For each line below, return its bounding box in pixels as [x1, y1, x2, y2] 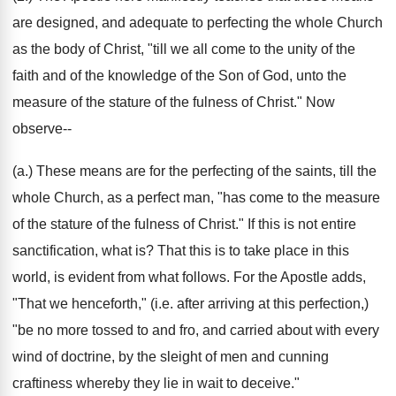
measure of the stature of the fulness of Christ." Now [12, 95, 335, 110]
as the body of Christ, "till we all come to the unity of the [12, 42, 355, 57]
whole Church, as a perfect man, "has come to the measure [12, 190, 380, 205]
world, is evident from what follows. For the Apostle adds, [12, 270, 366, 285]
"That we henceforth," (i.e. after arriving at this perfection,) [12, 296, 369, 311]
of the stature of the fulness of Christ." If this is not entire [12, 217, 356, 232]
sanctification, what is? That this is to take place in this [12, 243, 349, 258]
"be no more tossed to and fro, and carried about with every [12, 323, 379, 338]
